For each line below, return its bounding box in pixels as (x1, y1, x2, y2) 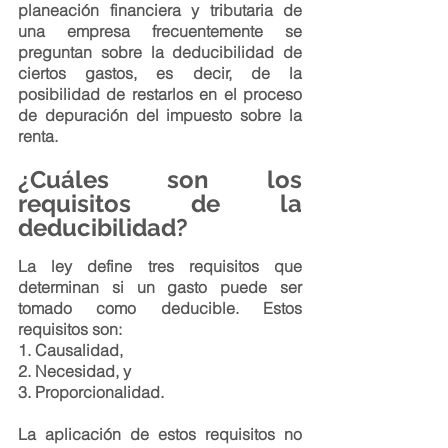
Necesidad (35, 361, 115, 381)
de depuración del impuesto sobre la (18, 105, 302, 125)
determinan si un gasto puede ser (18, 277, 302, 297)
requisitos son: (18, 319, 122, 339)
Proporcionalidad (35, 382, 160, 402)
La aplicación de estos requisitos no (18, 424, 302, 444)
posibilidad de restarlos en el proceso (18, 84, 302, 104)
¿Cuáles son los (18, 165, 302, 194)
